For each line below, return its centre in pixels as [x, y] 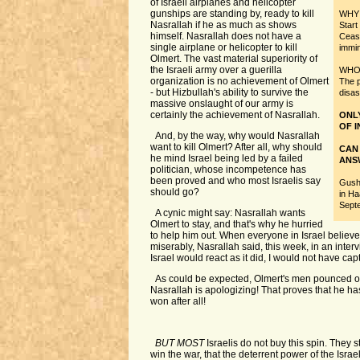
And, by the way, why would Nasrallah [238, 136]
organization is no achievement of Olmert [239, 81]
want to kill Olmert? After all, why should [236, 147]
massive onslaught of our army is [221, 104]
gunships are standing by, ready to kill [232, 14]
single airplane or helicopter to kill [223, 47]
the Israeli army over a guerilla [216, 70]
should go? [174, 192]
